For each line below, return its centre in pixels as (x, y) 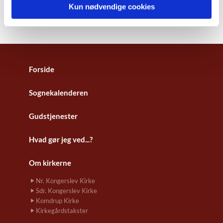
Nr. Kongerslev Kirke (65, 181)
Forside (42, 69)
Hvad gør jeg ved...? (61, 140)
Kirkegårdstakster (62, 211)
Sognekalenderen (58, 93)
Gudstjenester (53, 116)
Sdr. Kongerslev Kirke (66, 191)
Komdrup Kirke (57, 201)
